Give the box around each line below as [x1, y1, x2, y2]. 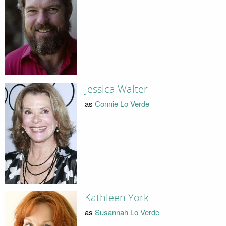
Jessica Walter [84, 83, 148, 96]
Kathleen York [84, 192, 149, 204]
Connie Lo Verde [94, 98, 149, 109]
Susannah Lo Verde [94, 206, 159, 217]
